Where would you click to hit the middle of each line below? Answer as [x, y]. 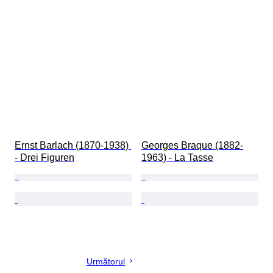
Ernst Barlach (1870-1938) [73, 146]
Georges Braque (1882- [192, 146]
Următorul [106, 262]
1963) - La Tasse [177, 158]
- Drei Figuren [44, 158]
